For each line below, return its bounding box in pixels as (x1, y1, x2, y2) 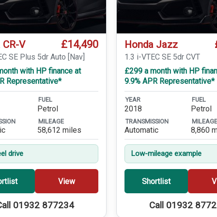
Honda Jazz (124, 39, 178, 51)
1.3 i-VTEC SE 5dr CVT (124, 52, 201, 62)
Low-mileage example (130, 149, 201, 158)
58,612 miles (37, 125, 82, 135)
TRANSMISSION (125, 118, 169, 125)
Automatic (124, 125, 159, 135)
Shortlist (142, 176, 171, 186)
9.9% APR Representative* (124, 77, 215, 86)
